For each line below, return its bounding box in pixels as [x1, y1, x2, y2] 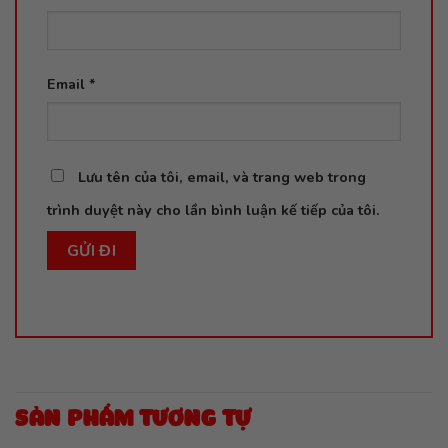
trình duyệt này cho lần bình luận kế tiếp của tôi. [47, 199, 380, 220]
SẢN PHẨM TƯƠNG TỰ [15, 409, 251, 432]
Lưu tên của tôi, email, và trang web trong [78, 166, 366, 187]
